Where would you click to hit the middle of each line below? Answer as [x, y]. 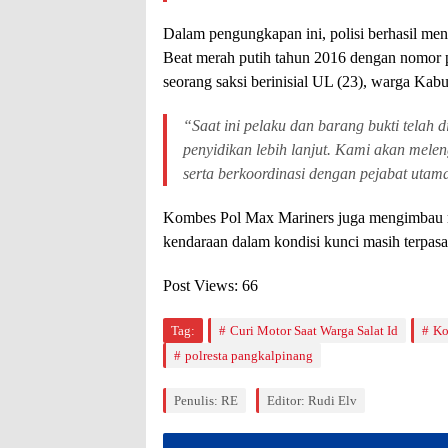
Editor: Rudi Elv [312, 400]
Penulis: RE [206, 400]
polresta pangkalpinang [249, 355]
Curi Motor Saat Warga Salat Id [314, 330]
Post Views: [200, 285]
